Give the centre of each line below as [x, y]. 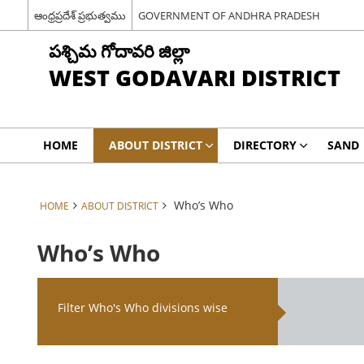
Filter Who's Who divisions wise [143, 308]
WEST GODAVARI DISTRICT [194, 78]
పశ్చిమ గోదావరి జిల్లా [119, 51]
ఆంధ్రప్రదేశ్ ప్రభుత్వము [80, 15]
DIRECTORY [264, 145]
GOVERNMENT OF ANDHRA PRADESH [229, 15]
